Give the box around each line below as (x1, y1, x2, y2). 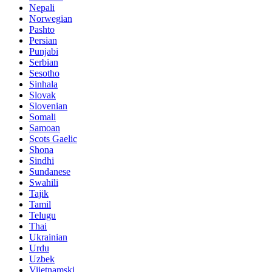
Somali (29, 112, 56, 122)
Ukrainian (29, 232, 67, 242)
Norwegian (29, 13, 72, 24)
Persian (29, 35, 57, 46)
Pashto (29, 24, 55, 35)
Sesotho (29, 68, 59, 78)
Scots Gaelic (29, 134, 77, 144)
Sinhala (29, 79, 58, 89)
